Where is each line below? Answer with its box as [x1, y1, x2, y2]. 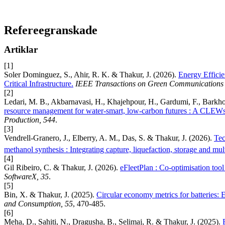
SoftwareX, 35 [4, 172, 49, 181]
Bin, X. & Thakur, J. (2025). [4, 190, 96, 199]
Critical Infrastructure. [4, 79, 73, 88]
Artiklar [4, 44, 38, 55]
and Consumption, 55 [4, 199, 73, 208]
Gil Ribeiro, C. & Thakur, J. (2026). [4, 163, 120, 172]
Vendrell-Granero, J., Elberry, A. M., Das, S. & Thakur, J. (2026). [4, 134, 214, 143]
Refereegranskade [4, 24, 97, 37]
